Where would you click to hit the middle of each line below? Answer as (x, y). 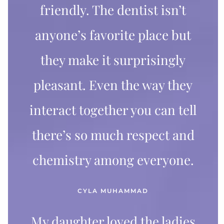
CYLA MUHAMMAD (113, 190)
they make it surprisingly (113, 59)
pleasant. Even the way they (113, 84)
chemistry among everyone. (113, 159)
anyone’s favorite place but (113, 34)
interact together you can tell (113, 109)
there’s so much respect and (113, 134)
